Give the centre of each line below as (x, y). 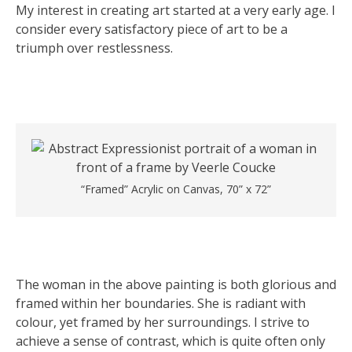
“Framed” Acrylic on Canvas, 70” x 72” (176, 189)
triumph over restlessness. (94, 48)
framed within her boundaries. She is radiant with (161, 303)
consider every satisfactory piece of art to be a (152, 29)
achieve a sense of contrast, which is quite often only (170, 341)
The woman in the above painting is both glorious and (176, 284)
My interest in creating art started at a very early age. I (176, 10)
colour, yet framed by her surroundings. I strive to (163, 322)
